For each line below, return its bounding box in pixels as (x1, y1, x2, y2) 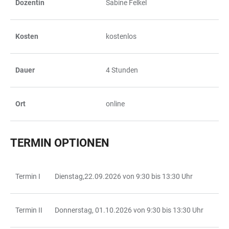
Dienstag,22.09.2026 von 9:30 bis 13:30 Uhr (55, 172, 193, 180)
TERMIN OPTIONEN (10, 136, 109, 149)
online (106, 99, 125, 108)
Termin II (15, 205, 42, 214)
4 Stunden (106, 65, 138, 74)
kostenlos (106, 32, 136, 40)
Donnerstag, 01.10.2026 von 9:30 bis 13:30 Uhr (55, 205, 203, 214)
